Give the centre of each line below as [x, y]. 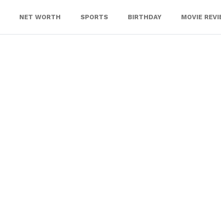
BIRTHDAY [145, 17]
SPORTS [94, 17]
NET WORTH [40, 17]
